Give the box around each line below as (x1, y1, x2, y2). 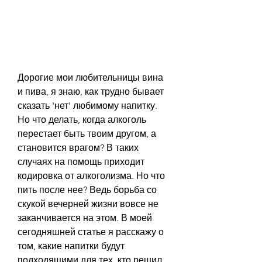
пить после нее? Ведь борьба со (18, 184, 157, 195)
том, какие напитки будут (18, 240, 125, 251)
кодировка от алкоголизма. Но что (18, 170, 165, 181)
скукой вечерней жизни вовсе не (18, 198, 158, 209)
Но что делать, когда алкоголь (18, 113, 146, 125)
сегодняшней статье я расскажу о (18, 226, 164, 237)
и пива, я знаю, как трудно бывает (18, 85, 164, 97)
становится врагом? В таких (18, 142, 139, 153)
